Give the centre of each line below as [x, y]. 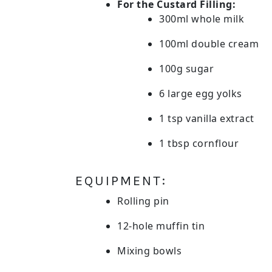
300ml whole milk [202, 19]
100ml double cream [209, 44]
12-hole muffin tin [161, 226]
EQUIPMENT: [121, 181]
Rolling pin [143, 201]
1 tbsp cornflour [199, 143]
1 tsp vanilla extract [207, 118]
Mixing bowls [149, 251]
